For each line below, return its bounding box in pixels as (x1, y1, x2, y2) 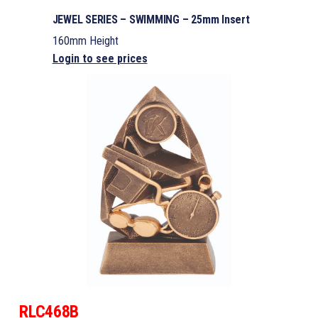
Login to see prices (52, 52, 148, 66)
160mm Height (52, 34, 119, 48)
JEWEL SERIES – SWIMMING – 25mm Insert (52, 13, 250, 27)
